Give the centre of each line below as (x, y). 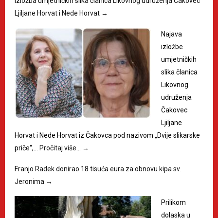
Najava (172, 34)
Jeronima (30, 182)
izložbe (172, 47)
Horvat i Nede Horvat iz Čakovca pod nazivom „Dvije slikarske (107, 135)
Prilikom (173, 202)
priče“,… (27, 148)
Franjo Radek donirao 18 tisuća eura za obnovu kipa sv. (98, 169)
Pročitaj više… (61, 148)
